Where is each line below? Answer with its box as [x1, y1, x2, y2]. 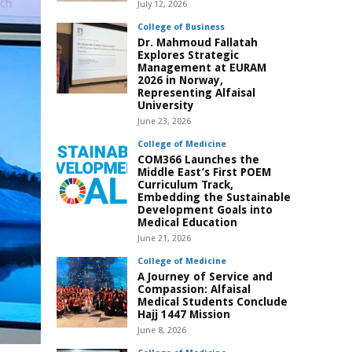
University [137, 99, 194, 112]
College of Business [137, 22, 225, 33]
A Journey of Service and [137, 270, 273, 284]
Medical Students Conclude [137, 295, 288, 309]
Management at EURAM [137, 61, 266, 75]
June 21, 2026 [137, 233, 191, 244]
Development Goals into [137, 203, 273, 217]
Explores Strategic [137, 49, 239, 62]
